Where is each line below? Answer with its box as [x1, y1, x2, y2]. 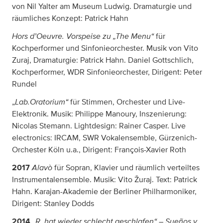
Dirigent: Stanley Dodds [12, 199, 94, 208]
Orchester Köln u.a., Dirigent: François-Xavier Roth [12, 145, 186, 154]
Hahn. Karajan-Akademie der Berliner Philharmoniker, [12, 187, 197, 196]
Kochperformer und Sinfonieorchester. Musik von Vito [12, 44, 198, 52]
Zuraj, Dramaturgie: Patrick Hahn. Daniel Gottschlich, [12, 56, 194, 64]
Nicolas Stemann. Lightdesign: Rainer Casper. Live [12, 121, 186, 130]
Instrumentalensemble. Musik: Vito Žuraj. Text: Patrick [12, 175, 197, 184]
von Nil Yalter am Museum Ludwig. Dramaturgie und [12, 2, 192, 10]
